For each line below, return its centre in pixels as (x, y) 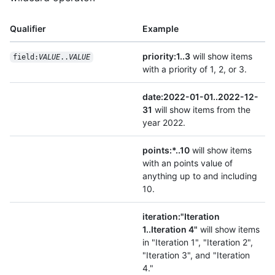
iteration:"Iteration (181, 216)
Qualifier (28, 28)
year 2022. (164, 122)
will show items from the (201, 109)
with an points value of (188, 163)
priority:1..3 (166, 56)
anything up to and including (200, 176)
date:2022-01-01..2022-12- (200, 96)
